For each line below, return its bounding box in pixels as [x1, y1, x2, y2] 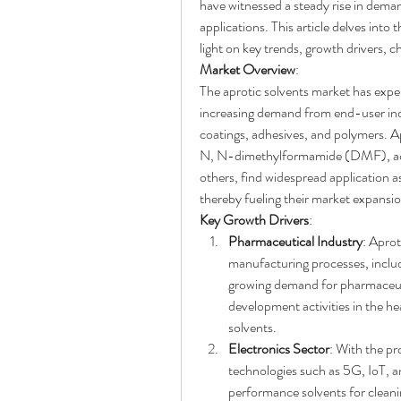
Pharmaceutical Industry [228, 231, 363, 252]
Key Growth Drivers [200, 209, 309, 231]
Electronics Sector [228, 338, 329, 360]
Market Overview [200, 59, 295, 81]
